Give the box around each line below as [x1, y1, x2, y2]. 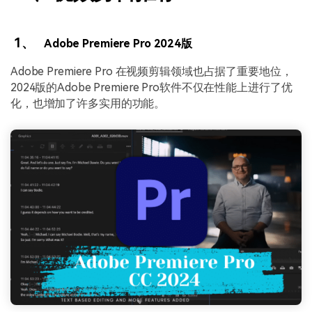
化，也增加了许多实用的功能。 [10, 97, 166, 111]
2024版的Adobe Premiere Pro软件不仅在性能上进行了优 [10, 81, 292, 95]
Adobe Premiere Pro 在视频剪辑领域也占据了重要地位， [10, 65, 292, 79]
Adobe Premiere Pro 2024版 [43, 36, 192, 50]
